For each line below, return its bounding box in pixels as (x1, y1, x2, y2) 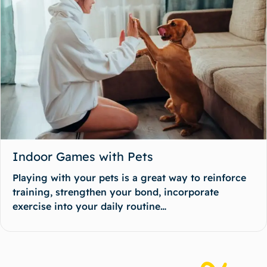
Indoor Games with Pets (13, 148, 153, 164)
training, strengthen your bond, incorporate (13, 185, 219, 198)
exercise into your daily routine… (13, 200, 166, 212)
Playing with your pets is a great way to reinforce (13, 171, 246, 184)
